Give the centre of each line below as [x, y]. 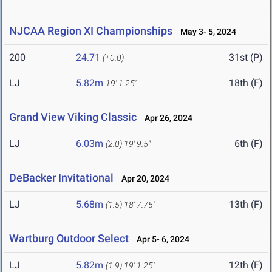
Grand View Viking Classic [73, 117]
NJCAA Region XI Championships [91, 31]
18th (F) [246, 83]
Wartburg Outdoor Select [69, 239]
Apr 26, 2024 [166, 118]
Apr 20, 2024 [143, 179]
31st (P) [246, 58]
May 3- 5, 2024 [206, 32]
